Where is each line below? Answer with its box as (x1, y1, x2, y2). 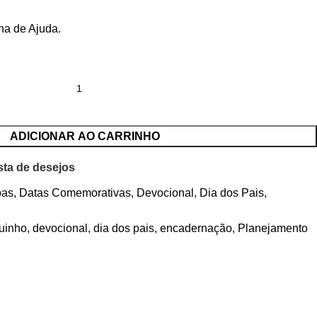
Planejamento (238, 222, 308, 234)
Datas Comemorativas (19, 187, 131, 199)
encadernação (160, 222, 232, 234)
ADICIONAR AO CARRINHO (9, 130, 160, 142)
